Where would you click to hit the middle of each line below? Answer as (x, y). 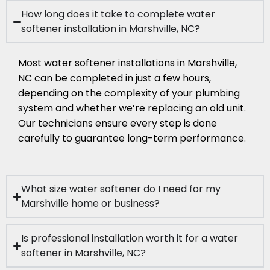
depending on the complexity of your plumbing (129, 93)
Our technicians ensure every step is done (118, 124)
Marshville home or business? (91, 204)
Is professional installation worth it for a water (130, 239)
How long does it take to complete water (118, 14)
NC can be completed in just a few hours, (115, 78)
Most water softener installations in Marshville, (127, 63)
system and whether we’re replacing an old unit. (132, 108)
